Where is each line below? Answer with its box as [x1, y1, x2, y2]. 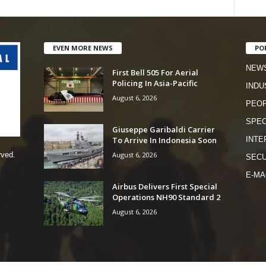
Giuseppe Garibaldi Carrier [112, 123, 215, 135]
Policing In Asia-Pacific [112, 77, 198, 88]
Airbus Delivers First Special [112, 180, 217, 192]
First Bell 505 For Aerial [112, 66, 198, 78]
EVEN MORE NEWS [52, 43, 113, 52]
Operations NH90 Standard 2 [112, 191, 220, 202]
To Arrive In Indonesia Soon [112, 134, 217, 145]
